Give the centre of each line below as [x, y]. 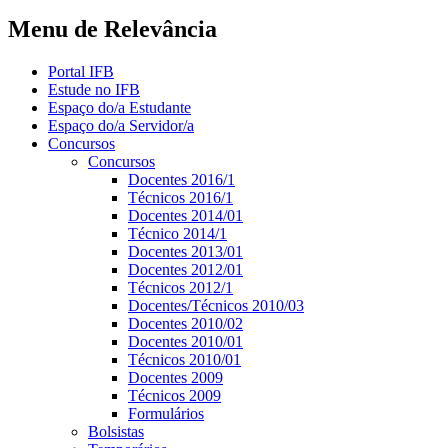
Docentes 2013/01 [185, 251]
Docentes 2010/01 [185, 341]
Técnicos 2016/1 [180, 197]
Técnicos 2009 [174, 395]
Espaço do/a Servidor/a [121, 125]
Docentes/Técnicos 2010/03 [216, 305]
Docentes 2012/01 [185, 269]
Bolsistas [116, 431]
